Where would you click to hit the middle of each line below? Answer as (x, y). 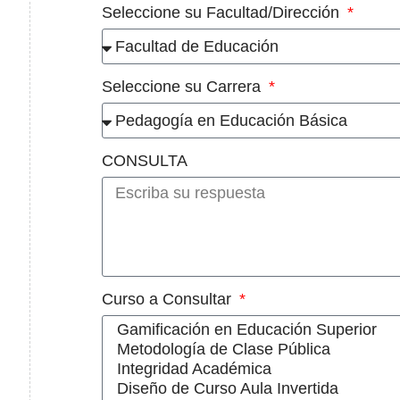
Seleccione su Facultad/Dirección (223, 13)
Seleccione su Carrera (183, 87)
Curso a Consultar (169, 300)
